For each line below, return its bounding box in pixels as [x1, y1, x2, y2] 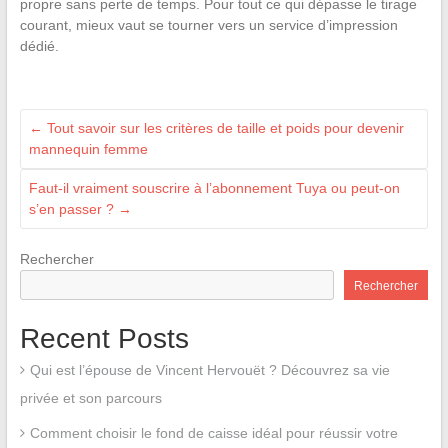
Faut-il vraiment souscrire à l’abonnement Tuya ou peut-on [28, 180, 400, 197]
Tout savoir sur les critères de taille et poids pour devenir [42, 120, 404, 137]
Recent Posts [19, 323, 189, 355]
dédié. [19, 38, 59, 55]
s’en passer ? [28, 201, 118, 218]
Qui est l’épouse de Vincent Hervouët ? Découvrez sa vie [29, 362, 390, 379]
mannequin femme [28, 141, 148, 158]
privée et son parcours [19, 390, 162, 407]
